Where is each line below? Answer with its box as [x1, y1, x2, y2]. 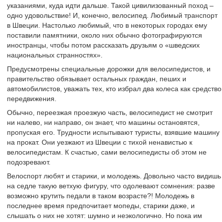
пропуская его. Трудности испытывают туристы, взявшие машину [7, 128, 220, 136]
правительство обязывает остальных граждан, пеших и [7, 75, 186, 83]
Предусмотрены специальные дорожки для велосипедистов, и [7, 65, 211, 73]
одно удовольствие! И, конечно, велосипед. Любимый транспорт [7, 11, 218, 19]
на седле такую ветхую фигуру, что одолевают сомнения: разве [7, 182, 215, 190]
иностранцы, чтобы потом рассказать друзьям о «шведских [7, 41, 200, 49]
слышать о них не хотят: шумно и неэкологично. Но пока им [7, 212, 202, 220]
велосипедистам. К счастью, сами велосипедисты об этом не [7, 148, 207, 156]
